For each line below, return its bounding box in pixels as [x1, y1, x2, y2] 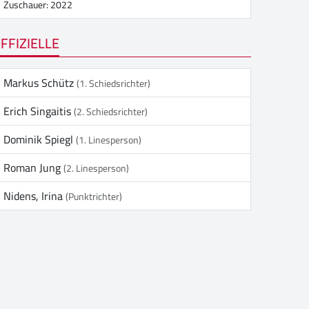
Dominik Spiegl [3, 128, 76, 150]
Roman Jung [3, 157, 63, 178]
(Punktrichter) [66, 187, 122, 206]
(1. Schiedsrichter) [77, 74, 150, 92]
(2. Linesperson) [63, 159, 129, 177]
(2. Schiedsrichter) [74, 102, 148, 121]
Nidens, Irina [3, 185, 66, 206]
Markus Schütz [3, 72, 77, 93]
